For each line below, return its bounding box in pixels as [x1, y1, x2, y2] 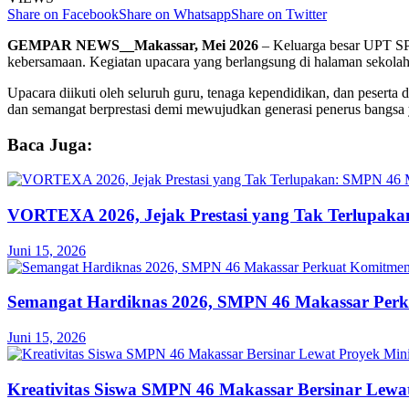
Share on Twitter [231, 5, 327, 22]
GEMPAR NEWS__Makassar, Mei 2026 [7, 37, 258, 53]
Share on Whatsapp [119, 5, 231, 22]
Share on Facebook [7, 5, 119, 22]
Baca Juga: [7, 134, 92, 154]
